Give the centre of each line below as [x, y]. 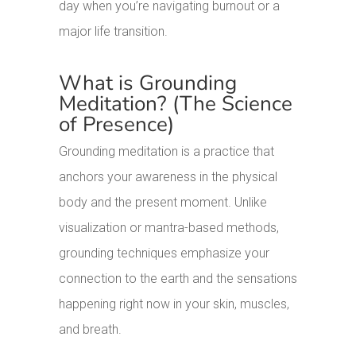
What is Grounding [148, 83]
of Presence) [117, 125]
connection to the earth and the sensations [178, 279]
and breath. [91, 330]
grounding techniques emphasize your [164, 253]
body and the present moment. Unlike [163, 203]
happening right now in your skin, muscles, [174, 304]
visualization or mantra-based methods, [169, 228]
